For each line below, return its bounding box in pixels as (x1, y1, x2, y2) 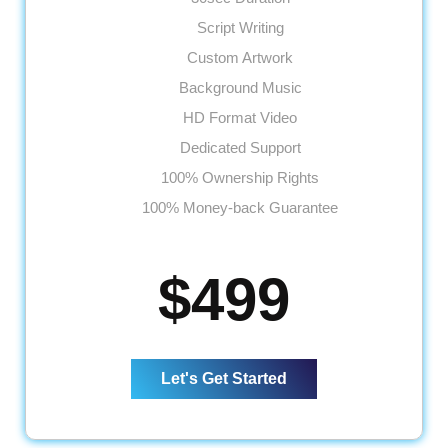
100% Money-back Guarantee (142, 198, 338, 216)
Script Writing (196, 18, 284, 36)
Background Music (178, 78, 302, 96)
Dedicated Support (179, 138, 301, 156)
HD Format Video (183, 108, 297, 126)
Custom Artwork (187, 48, 293, 66)
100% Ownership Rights (161, 168, 319, 186)
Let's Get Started (161, 369, 287, 387)
